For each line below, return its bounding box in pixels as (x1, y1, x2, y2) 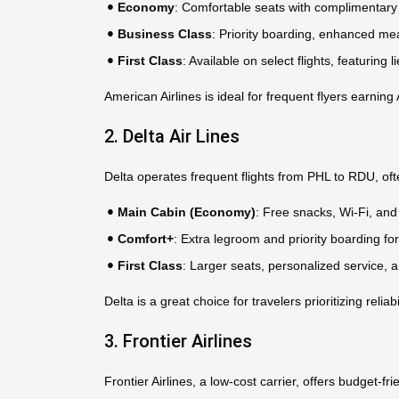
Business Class (118, 27, 212, 41)
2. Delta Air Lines (104, 126, 240, 147)
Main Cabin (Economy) (118, 205, 256, 219)
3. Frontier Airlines (104, 330, 252, 352)
